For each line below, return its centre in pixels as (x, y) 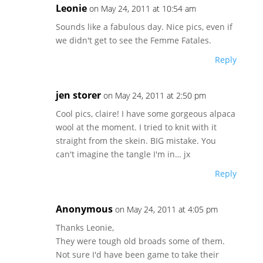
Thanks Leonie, (85, 227)
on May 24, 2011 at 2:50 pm (154, 95)
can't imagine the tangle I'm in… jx (123, 154)
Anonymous (84, 209)
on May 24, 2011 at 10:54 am (142, 9)
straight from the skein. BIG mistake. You (136, 141)
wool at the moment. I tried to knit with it (136, 127)
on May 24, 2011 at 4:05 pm (166, 209)
